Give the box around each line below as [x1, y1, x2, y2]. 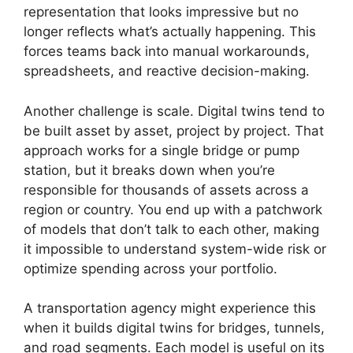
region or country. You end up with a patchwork [24, 201, 322, 217]
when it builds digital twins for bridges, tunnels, [24, 320, 325, 336]
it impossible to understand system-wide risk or [24, 240, 326, 257]
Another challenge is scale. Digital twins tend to [24, 102, 325, 119]
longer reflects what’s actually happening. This [24, 24, 316, 39]
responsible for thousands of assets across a [24, 181, 309, 198]
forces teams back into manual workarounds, [24, 43, 310, 59]
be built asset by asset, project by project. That [24, 122, 324, 139]
